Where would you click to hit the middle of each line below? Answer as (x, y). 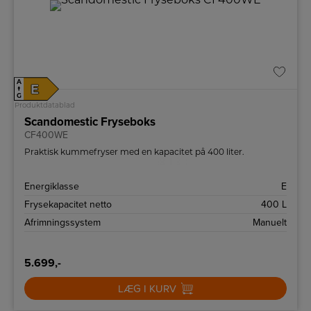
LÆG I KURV (147, 289)
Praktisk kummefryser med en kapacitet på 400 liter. (135, 152)
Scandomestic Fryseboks (90, 122)
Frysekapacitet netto (68, 205)
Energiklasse (52, 187)
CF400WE (46, 135)
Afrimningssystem (62, 223)
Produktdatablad (45, 106)
